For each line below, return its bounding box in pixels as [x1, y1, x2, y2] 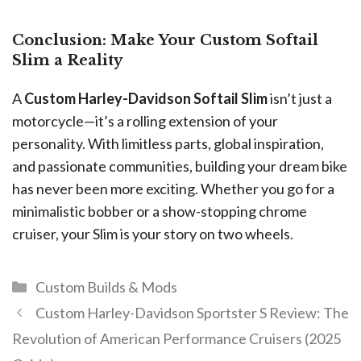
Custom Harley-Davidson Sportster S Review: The [35, 304, 349, 322]
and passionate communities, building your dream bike [12, 157, 347, 176]
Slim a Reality [12, 52, 122, 70]
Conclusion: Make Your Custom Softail [12, 31, 318, 50]
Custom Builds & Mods [35, 278, 177, 297]
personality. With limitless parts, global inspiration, [12, 135, 324, 153]
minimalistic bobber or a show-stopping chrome [12, 202, 307, 221]
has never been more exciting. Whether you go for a [12, 180, 334, 198]
